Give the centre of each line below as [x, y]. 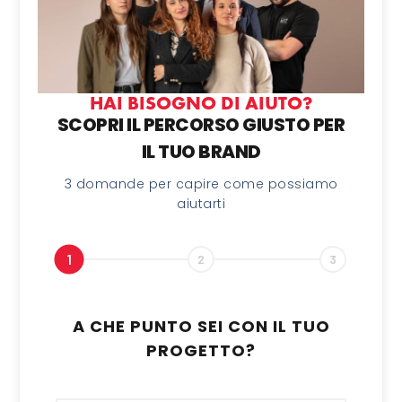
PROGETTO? [201, 350]
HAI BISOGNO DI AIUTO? [201, 102]
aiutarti [201, 203]
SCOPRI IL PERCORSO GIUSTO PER [201, 124]
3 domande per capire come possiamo [201, 184]
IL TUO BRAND [201, 151]
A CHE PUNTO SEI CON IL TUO [201, 326]
